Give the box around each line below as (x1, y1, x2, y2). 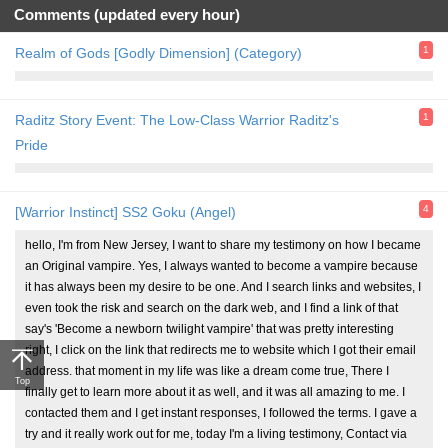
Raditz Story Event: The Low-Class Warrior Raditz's (15, 112, 339, 129)
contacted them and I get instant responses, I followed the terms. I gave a (25, 406, 417, 421)
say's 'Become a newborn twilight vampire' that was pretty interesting (25, 322, 394, 337)
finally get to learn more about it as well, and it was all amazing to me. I (25, 385, 405, 400)
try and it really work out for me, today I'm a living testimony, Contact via (25, 427, 407, 442)
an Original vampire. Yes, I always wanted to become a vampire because (25, 259, 418, 274)
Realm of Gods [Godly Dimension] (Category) (15, 45, 302, 62)
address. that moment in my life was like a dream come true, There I (25, 364, 389, 379)
